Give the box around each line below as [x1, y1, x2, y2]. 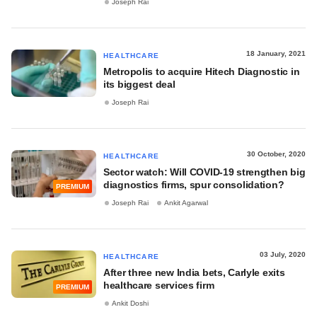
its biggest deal [103, 79, 175, 90]
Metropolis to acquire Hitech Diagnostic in [103, 66, 300, 77]
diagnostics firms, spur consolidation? [103, 179, 284, 190]
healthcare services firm [103, 279, 214, 291]
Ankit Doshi [112, 299, 149, 308]
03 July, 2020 [260, 250, 306, 258]
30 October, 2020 [247, 150, 306, 158]
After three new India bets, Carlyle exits [103, 267, 285, 278]
